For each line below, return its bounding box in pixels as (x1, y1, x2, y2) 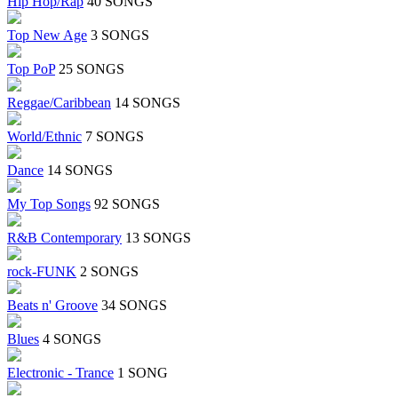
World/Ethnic (7, 129, 82, 145)
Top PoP (7, 61, 55, 77)
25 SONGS (59, 61, 124, 77)
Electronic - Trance (7, 365, 114, 381)
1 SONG (117, 365, 168, 381)
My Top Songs (7, 196, 91, 212)
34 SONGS (101, 298, 167, 314)
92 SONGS (94, 196, 160, 212)
